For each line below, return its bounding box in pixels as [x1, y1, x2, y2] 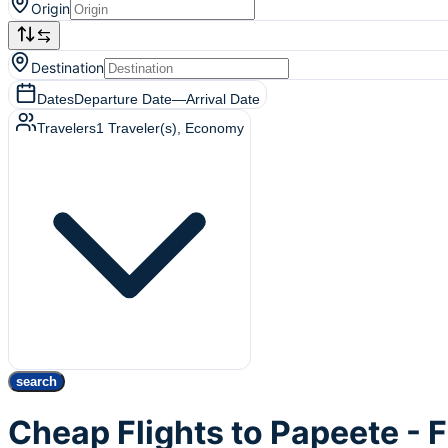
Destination [31, 59, 104, 76]
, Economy [177, 120, 244, 136]
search [16, 374, 57, 389]
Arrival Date [186, 91, 260, 107]
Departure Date [74, 91, 172, 107]
